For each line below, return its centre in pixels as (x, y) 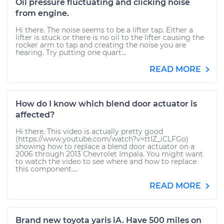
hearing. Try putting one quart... (71, 52)
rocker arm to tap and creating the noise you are (101, 45)
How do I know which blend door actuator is (106, 104)
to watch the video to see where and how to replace (106, 161)
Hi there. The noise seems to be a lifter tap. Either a (104, 30)
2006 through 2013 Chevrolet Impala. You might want (109, 154)
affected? (35, 115)
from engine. (42, 13)
